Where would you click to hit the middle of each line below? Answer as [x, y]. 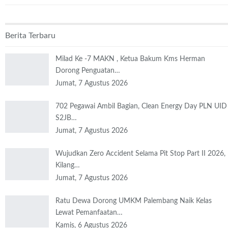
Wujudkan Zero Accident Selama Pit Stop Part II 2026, [140, 153]
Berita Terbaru [30, 36]
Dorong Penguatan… [88, 70]
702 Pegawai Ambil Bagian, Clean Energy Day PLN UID [141, 106]
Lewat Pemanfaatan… [89, 212]
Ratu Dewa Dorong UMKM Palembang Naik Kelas [134, 201]
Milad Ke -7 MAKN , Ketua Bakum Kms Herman [130, 59]
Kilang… [68, 165]
